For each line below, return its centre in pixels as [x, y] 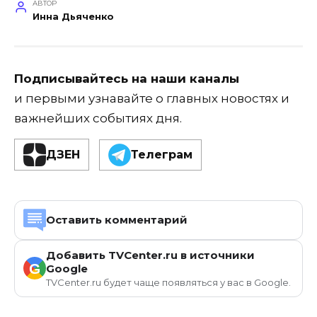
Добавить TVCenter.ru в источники [150, 255]
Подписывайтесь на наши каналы [127, 79]
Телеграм [162, 155]
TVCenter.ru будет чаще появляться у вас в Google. [168, 282]
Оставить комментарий [117, 220]
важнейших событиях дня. [98, 119]
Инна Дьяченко [73, 17]
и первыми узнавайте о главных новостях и [152, 99]
